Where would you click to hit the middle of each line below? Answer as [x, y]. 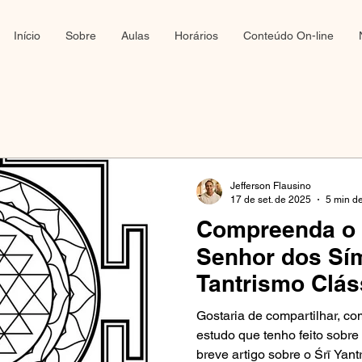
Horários [196, 36]
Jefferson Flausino [271, 186]
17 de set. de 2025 [271, 199]
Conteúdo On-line [288, 36]
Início [27, 36]
